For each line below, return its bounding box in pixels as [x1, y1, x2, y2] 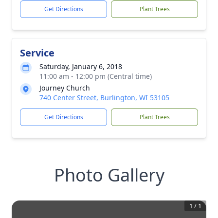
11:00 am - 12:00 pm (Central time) [39, 72, 152, 81]
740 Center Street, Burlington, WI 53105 [39, 93, 169, 102]
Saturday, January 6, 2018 [39, 62, 122, 71]
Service [20, 46, 54, 59]
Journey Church [39, 83, 90, 92]
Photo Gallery [54, 163, 164, 187]
